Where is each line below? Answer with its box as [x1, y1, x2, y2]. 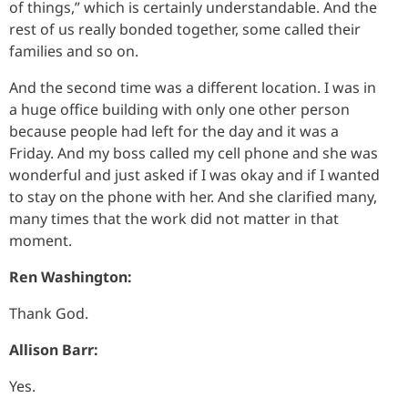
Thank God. [9, 302, 88, 323]
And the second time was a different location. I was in [9, 76, 376, 97]
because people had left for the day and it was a [9, 120, 339, 141]
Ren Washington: [9, 266, 132, 287]
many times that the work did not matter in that [9, 208, 339, 229]
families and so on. [9, 40, 138, 61]
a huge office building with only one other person [9, 98, 350, 119]
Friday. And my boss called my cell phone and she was [9, 142, 378, 163]
